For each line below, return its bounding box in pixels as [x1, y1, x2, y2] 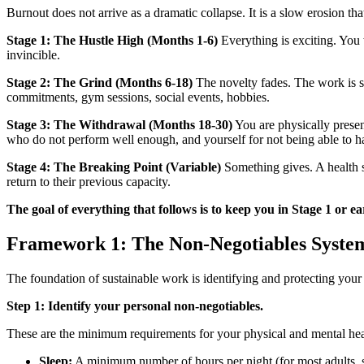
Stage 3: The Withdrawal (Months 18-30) [6, 118, 232, 132]
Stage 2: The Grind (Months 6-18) [6, 76, 193, 90]
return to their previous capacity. [6, 175, 171, 189]
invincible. [6, 48, 60, 63]
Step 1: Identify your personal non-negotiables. [6, 299, 263, 314]
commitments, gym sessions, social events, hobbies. [6, 90, 270, 105]
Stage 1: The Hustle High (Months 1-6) [6, 33, 218, 48]
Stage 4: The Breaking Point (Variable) [6, 160, 221, 175]
